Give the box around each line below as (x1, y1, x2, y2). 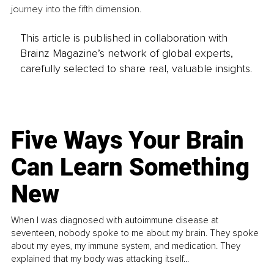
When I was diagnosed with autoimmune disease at (11, 214, 219, 226)
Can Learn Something (11, 152, 250, 182)
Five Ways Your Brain (11, 125, 245, 155)
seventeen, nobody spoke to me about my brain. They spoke (11, 227, 259, 239)
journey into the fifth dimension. (11, 3, 142, 16)
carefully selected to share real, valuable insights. (20, 61, 252, 75)
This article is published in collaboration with (20, 31, 228, 45)
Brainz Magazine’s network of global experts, (20, 46, 233, 60)
